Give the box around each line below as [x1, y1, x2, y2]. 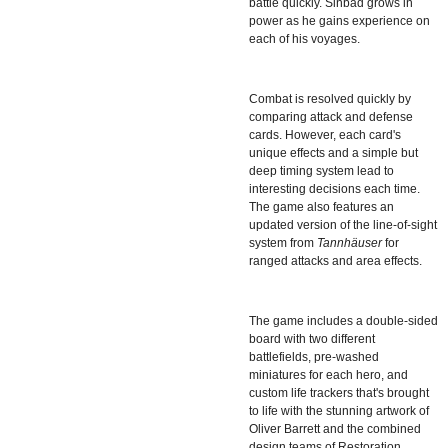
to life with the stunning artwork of [249, 403, 429, 418]
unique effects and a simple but [249, 145, 418, 160]
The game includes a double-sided [249, 313, 438, 328]
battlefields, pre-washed [249, 349, 379, 364]
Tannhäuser [317, 235, 382, 250]
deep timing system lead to [249, 163, 394, 178]
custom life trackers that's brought [249, 385, 429, 400]
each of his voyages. [249, 31, 360, 46]
